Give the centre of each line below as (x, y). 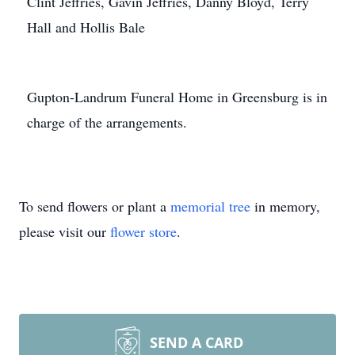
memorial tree (210, 206)
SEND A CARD (197, 342)
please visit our (65, 231)
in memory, (285, 206)
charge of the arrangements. (107, 122)
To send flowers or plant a (95, 206)
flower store (143, 231)
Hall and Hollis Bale (86, 27)
